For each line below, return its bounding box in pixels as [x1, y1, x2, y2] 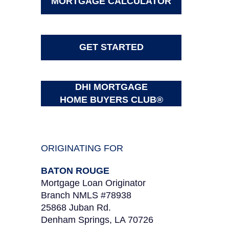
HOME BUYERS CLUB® [59, 95, 163, 105]
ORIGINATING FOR [41, 143, 123, 153]
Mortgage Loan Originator [41, 178, 146, 188]
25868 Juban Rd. [41, 202, 111, 213]
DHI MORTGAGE [75, 82, 148, 92]
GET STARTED [79, 42, 144, 52]
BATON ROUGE [41, 166, 109, 176]
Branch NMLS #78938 [41, 190, 131, 200]
